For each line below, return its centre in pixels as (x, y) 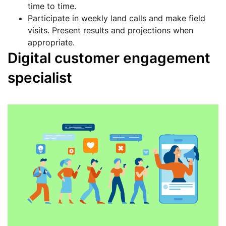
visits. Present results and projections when (110, 30)
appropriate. (51, 42)
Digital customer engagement (109, 58)
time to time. (52, 6)
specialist (40, 78)
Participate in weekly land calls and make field (117, 18)
